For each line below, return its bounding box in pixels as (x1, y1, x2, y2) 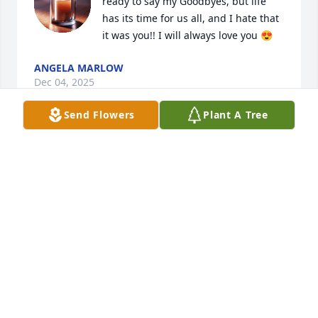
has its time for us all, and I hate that (102, 11, 279, 26)
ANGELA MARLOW (34, 61, 124, 75)
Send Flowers (63, 108, 136, 121)
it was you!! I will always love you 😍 (102, 28, 273, 43)
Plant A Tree (203, 108, 268, 121)
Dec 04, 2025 (34, 75, 94, 89)
